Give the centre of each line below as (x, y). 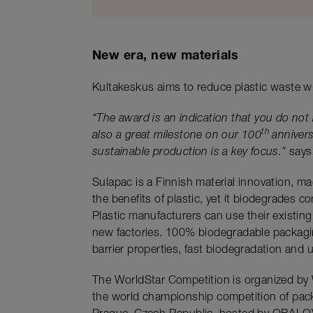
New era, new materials (166, 57)
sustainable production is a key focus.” (189, 153)
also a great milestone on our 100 (177, 137)
